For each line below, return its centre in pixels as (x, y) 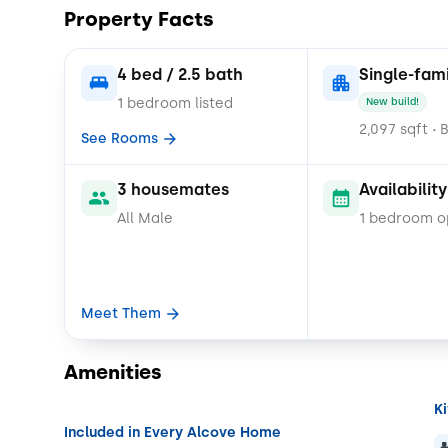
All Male (145, 218)
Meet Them (121, 314)
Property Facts (139, 18)
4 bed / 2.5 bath (180, 74)
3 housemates (173, 189)
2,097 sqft (393, 129)
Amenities (113, 371)
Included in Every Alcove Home (172, 433)
